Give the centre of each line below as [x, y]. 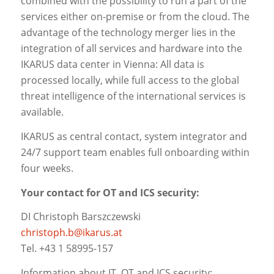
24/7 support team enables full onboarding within [135, 152]
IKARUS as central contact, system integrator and [134, 136]
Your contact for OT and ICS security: [110, 192]
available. [42, 112]
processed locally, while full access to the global [130, 80]
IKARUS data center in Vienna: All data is [112, 65]
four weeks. [47, 168]
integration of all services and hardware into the [131, 49]
